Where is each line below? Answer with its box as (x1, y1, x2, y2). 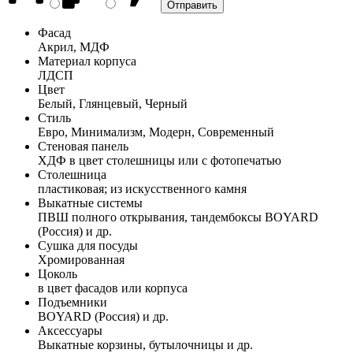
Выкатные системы (38, 195, 143, 210)
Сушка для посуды (38, 238, 138, 252)
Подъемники (38, 295, 107, 309)
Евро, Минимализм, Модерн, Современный (38, 124, 274, 139)
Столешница (38, 167, 106, 181)
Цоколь (38, 266, 77, 281)
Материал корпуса (38, 54, 136, 68)
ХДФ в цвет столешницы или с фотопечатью (38, 153, 281, 167)
